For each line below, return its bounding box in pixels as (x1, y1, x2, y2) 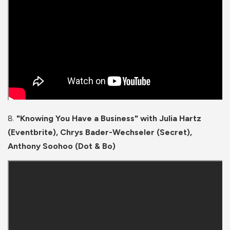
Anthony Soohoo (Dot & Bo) (8, 141, 118, 151)
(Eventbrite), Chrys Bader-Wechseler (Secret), (8, 127, 192, 138)
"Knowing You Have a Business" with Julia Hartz (16, 113, 201, 124)
